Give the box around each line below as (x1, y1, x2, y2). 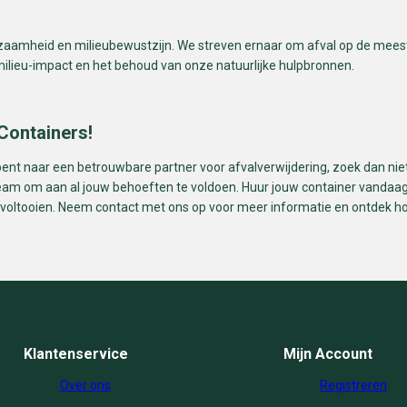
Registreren (320, 378, 388, 393)
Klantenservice (23, 345, 128, 363)
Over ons (59, 378, 111, 393)
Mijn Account (283, 345, 373, 363)
